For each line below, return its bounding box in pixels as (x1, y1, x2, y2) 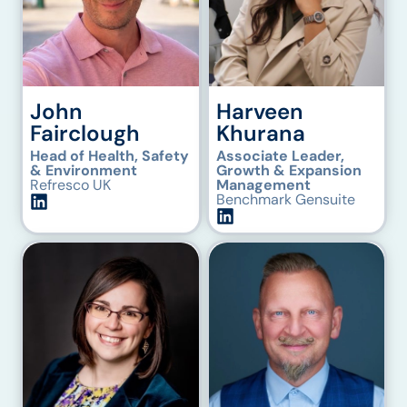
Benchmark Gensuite (215, 189, 355, 209)
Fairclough (30, 118, 141, 147)
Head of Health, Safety (30, 145, 190, 165)
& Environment (30, 160, 138, 180)
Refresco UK (30, 174, 112, 194)
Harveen (215, 96, 303, 125)
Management (215, 174, 311, 194)
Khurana (215, 118, 305, 147)
